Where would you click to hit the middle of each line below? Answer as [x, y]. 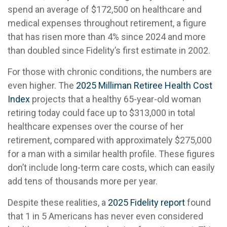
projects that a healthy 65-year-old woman [116, 99]
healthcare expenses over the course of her [96, 126]
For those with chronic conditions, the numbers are [110, 71]
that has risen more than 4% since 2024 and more [107, 36]
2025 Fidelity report [146, 202]
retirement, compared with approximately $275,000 [110, 140]
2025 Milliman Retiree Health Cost [144, 85]
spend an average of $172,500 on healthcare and [105, 9]
